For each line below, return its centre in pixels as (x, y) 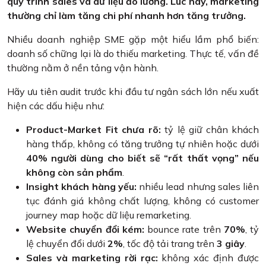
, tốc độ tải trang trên (170, 244)
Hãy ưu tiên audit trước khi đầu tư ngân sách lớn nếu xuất (133, 92)
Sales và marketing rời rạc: (92, 258)
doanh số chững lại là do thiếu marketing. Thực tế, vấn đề (133, 54)
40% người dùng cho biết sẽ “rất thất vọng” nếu (142, 158)
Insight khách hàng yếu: (81, 187)
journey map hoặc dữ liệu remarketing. (109, 215)
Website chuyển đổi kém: (85, 229)
